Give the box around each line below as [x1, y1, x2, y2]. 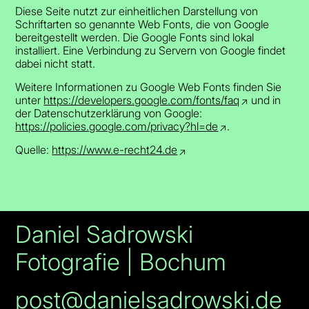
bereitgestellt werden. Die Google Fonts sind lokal [15, 30, 255, 44]
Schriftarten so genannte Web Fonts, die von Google [15, 17, 270, 31]
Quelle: [15, 143, 52, 157]
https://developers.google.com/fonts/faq [43, 92, 240, 107]
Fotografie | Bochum [15, 247, 227, 276]
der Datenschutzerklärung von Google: [15, 106, 203, 121]
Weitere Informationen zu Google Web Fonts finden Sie [15, 79, 282, 94]
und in [248, 92, 281, 107]
